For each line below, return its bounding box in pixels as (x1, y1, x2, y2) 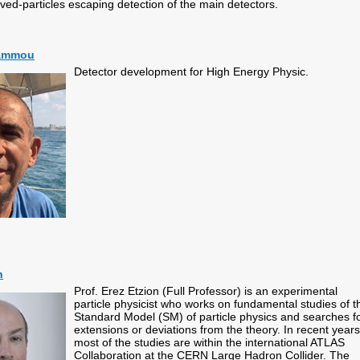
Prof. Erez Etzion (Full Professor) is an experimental (74, 284, 337, 297)
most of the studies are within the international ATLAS (74, 336, 345, 349)
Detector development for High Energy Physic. (74, 65, 309, 78)
